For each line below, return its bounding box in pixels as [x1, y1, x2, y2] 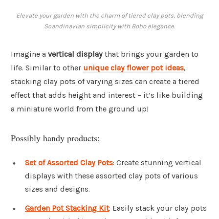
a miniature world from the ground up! [11, 104, 149, 114]
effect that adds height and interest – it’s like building [11, 90, 203, 100]
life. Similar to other [11, 63, 83, 73]
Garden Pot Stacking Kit [25, 203, 109, 213]
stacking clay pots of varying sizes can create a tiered [11, 77, 199, 87]
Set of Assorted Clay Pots [25, 157, 113, 167]
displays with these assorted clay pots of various [25, 171, 198, 180]
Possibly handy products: [11, 131, 100, 144]
